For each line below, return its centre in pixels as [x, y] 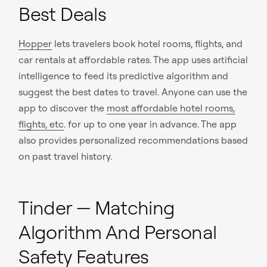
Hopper [35, 44]
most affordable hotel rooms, [171, 108]
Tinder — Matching [97, 207]
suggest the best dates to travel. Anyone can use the [133, 92]
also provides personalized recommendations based [133, 140]
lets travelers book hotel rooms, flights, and [148, 44]
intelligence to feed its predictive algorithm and [124, 76]
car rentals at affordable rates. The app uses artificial [133, 60]
